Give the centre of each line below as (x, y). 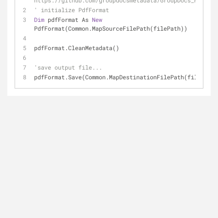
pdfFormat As (68, 19)
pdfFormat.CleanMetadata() (77, 48)
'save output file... (68, 67)
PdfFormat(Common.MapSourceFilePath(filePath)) (111, 28)
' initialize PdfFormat (72, 10)
